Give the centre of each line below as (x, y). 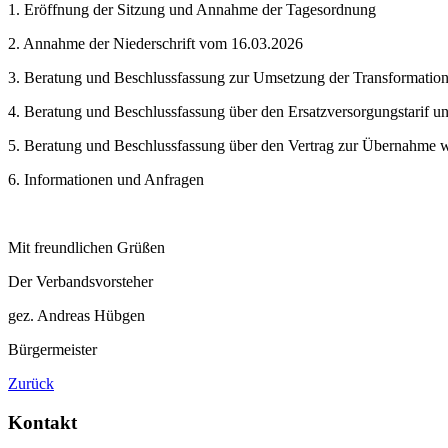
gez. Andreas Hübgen (76, 316)
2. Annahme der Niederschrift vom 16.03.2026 (155, 44)
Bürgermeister (52, 350)
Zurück (31, 384)
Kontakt (42, 422)
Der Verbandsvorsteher (80, 282)
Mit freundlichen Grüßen (86, 248)
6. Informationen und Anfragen (106, 180)
